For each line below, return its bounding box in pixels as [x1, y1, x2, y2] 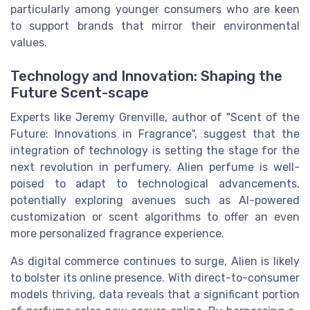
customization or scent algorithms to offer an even [10, 210, 300, 224]
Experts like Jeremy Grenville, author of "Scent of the [10, 111, 300, 125]
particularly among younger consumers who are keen [10, 3, 300, 17]
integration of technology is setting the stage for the [10, 144, 300, 158]
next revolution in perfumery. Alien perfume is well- [10, 161, 300, 174]
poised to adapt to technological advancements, [10, 177, 300, 191]
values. [10, 36, 47, 50]
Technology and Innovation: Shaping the [10, 68, 282, 85]
